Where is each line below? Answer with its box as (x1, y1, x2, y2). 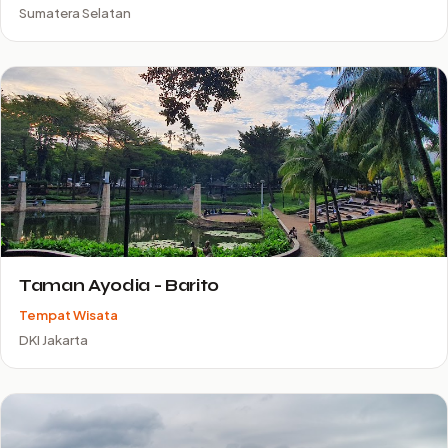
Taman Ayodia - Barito (19, 275, 219, 296)
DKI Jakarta (19, 331, 88, 348)
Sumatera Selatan (19, 4, 131, 21)
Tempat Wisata (19, 306, 118, 323)
